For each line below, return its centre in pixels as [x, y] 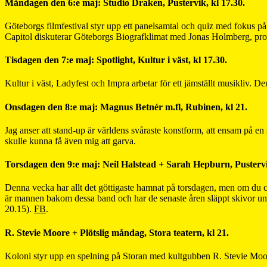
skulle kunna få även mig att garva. [70, 141]
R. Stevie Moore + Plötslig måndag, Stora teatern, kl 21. [117, 232]
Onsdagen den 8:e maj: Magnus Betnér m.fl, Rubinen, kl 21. [126, 107]
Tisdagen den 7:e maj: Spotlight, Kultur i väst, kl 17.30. [116, 60]
